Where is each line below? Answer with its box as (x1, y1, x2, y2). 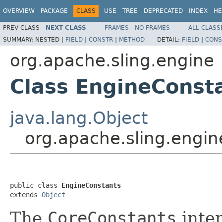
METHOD (119, 36, 145, 43)
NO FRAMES (135, 24, 170, 31)
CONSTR (89, 36, 113, 43)
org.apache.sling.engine (10, 50, 214, 70)
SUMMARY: (3, 36, 35, 43)
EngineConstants (61, 181, 121, 189)
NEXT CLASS (46, 24, 86, 31)
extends (10, 190, 42, 199)
